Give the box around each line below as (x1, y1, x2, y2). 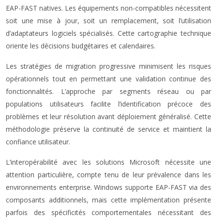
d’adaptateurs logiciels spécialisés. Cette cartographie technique (6, 29, 211, 38)
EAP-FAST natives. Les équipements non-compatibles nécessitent (6, 3, 211, 13)
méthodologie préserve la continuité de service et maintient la (6, 124, 211, 134)
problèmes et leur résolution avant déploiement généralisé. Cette (6, 112, 211, 121)
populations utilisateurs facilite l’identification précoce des (6, 99, 211, 108)
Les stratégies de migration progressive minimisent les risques (6, 62, 211, 71)
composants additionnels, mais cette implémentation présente (6, 195, 211, 204)
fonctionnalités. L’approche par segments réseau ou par (6, 87, 211, 96)
